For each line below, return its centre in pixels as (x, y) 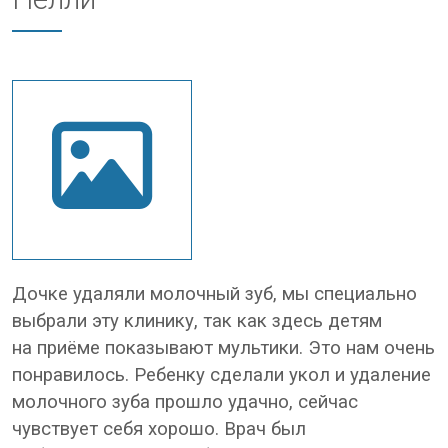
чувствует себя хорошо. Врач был (159, 429)
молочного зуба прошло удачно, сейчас (185, 402)
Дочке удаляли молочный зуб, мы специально (214, 294)
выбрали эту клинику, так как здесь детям (197, 321)
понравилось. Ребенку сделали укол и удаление (221, 375)
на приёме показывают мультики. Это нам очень (223, 348)
